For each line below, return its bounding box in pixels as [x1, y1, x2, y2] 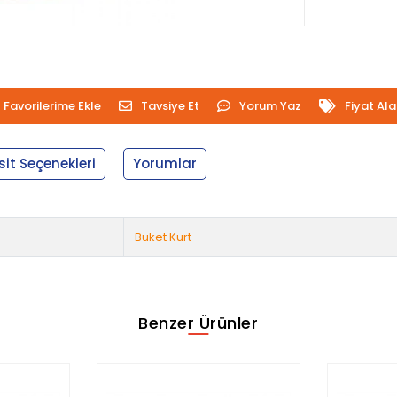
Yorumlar [133, 153, 198, 173]
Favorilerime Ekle [3, 97, 101, 114]
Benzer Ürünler [138, 311, 259, 334]
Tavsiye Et [140, 97, 199, 114]
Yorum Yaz [238, 97, 301, 114]
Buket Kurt [135, 228, 192, 245]
